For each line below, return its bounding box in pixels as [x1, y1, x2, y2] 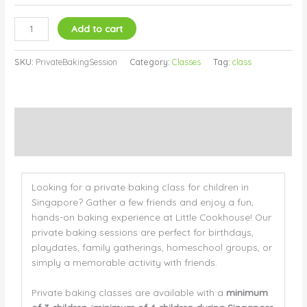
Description [14, 113, 66, 125]
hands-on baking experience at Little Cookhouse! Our [31, 211, 271, 223]
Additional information [14, 138, 116, 150]
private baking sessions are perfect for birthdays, [31, 226, 254, 238]
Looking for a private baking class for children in [31, 181, 249, 193]
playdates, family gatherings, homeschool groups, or [31, 241, 272, 254]
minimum [225, 286, 268, 299]
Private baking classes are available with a [31, 286, 226, 299]
